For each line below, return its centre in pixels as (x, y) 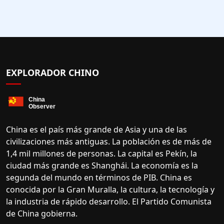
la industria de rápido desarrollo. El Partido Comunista (109, 202)
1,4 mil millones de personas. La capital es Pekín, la (101, 154)
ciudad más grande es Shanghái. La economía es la (102, 166)
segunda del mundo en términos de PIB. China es (99, 178)
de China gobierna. (42, 214)
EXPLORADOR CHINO (52, 73)
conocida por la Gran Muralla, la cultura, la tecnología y (110, 190)
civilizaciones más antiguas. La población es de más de (109, 142)
